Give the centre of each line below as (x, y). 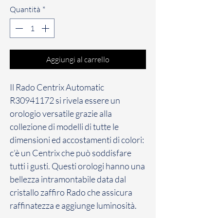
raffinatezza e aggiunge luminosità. (73, 205)
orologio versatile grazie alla (61, 113)
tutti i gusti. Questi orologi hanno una (77, 166)
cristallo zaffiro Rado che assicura (71, 192)
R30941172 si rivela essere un (65, 100)
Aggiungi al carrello (78, 59)
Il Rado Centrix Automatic (57, 87)
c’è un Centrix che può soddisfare (71, 153)
